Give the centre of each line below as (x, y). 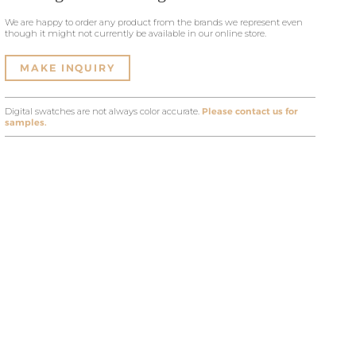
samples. (26, 122)
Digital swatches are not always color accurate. (104, 111)
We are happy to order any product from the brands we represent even (154, 22)
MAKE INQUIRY (68, 68)
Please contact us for (250, 111)
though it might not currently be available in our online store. (136, 33)
